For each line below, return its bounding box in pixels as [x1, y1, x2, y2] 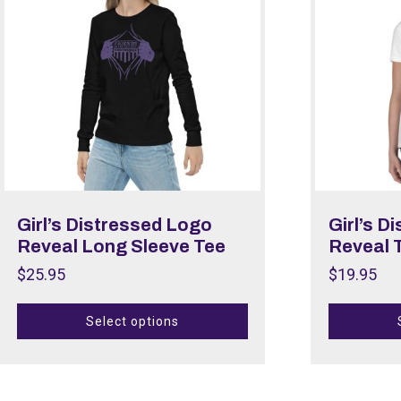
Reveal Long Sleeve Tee [17, 235, 226, 256]
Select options [86, 314, 179, 329]
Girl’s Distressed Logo [17, 214, 213, 235]
